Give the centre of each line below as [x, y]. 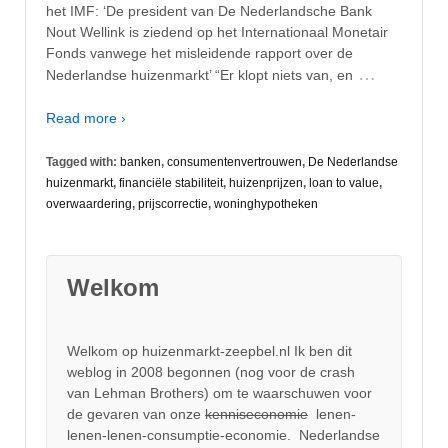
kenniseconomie [256, 414]
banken [140, 161]
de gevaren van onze [136, 414]
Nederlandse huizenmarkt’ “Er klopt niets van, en [199, 74]
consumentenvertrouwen [234, 161]
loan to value [344, 182]
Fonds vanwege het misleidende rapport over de [199, 52]
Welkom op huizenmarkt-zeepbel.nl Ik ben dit [209, 351]
